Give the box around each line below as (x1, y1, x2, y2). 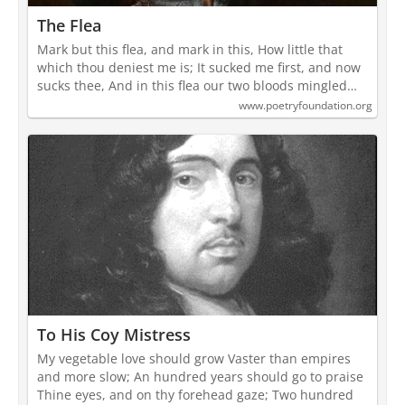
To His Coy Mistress (37, 324, 191, 346)
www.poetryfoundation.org (239, 98, 372, 114)
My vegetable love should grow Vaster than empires (37, 350, 351, 368)
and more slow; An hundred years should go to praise (37, 368, 363, 386)
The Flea (37, 14, 101, 37)
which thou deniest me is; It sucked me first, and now (37, 59, 361, 77)
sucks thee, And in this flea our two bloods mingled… (37, 77, 357, 95)
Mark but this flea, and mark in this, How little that (37, 41, 343, 59)
